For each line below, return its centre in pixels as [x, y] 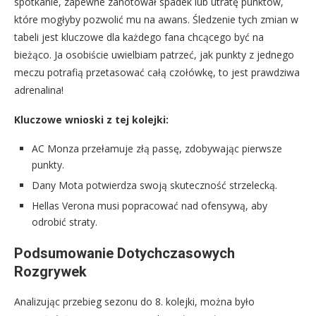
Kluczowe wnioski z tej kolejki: [91, 119]
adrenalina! [39, 90]
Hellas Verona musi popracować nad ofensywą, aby [150, 205]
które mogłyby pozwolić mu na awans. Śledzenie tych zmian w [156, 19]
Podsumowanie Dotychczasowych [124, 253]
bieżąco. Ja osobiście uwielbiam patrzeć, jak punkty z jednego [154, 54]
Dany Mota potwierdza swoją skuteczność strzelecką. [154, 185]
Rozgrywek [50, 271]
